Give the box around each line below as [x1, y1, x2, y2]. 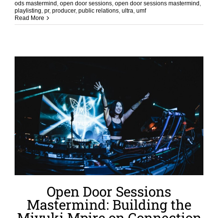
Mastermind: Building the [27, 196, 191, 214]
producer [52, 7, 75, 14]
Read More [15, 14, 44, 21]
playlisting [15, 7, 41, 14]
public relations [78, 7, 119, 14]
